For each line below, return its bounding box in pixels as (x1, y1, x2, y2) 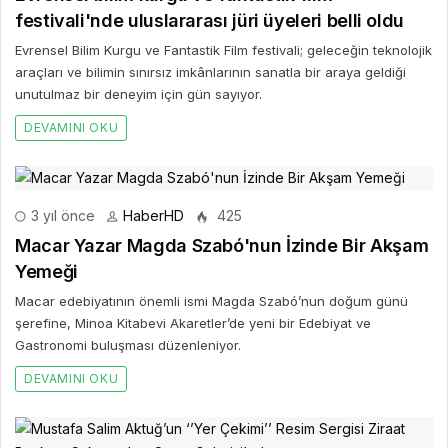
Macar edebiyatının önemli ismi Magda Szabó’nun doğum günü (15, 292, 408, 309)
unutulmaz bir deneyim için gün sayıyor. (15, 85, 262, 102)
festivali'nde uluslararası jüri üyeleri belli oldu (15, 9, 409, 31)
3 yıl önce (27, 206, 95, 224)
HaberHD (123, 206, 184, 224)
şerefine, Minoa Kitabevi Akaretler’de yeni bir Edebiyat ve (15, 314, 371, 331)
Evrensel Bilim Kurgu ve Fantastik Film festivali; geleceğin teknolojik (15, 41, 432, 58)
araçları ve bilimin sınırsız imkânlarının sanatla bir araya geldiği (15, 63, 406, 80)
